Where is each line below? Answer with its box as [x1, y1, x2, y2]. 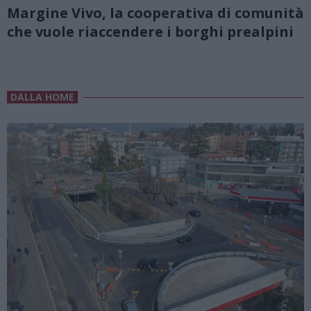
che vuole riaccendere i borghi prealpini [7, 22, 294, 41]
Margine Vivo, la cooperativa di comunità [7, 3, 304, 22]
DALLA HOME [10, 90, 74, 104]
